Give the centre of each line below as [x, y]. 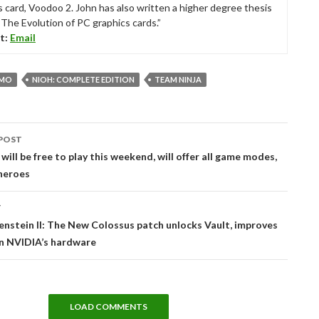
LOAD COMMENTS [108, 306]
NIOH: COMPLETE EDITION [83, 79]
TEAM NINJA [178, 79]
